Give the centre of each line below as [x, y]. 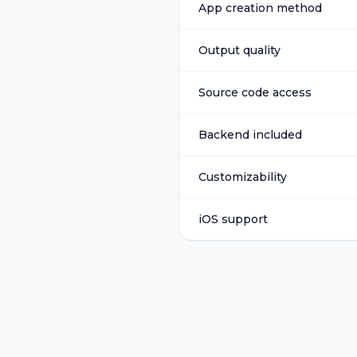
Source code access [255, 92]
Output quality [239, 50]
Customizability [243, 177]
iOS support [233, 219]
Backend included [250, 135]
